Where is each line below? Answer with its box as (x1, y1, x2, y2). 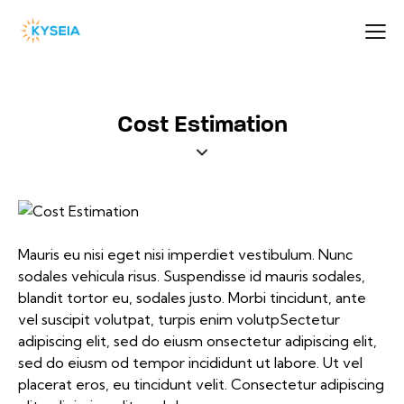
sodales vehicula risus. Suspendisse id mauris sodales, (18, 267, 365, 286)
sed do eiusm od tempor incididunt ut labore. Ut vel (18, 353, 363, 372)
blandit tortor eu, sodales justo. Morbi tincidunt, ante (18, 289, 366, 308)
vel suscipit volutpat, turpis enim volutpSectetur (18, 310, 340, 329)
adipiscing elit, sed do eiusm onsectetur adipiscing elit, (18, 332, 377, 351)
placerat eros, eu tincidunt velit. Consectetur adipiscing (18, 375, 384, 394)
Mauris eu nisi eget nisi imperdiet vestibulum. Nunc (18, 245, 353, 264)
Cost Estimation (116, 110, 288, 139)
